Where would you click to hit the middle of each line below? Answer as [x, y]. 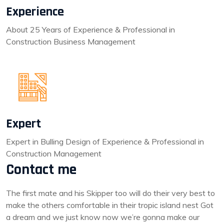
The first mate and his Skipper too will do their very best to [110, 193]
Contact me [41, 169]
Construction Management [54, 153]
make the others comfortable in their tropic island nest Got [110, 205]
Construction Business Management [71, 41]
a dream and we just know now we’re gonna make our [103, 217]
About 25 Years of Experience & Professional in [90, 29]
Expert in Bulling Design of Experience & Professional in [105, 141]
